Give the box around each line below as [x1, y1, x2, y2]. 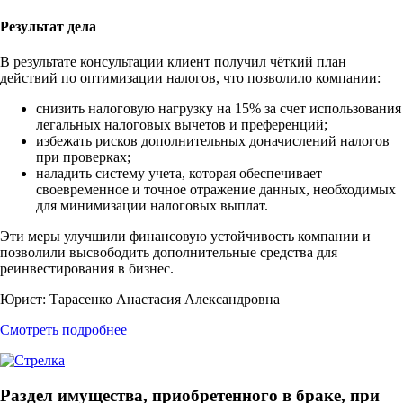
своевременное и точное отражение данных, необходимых [36, 182, 396, 198]
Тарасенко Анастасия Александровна [46, 291, 280, 308]
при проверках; [36, 149, 130, 166]
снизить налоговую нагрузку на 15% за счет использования [36, 101, 401, 117]
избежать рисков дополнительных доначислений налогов [36, 133, 390, 149]
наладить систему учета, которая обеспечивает [36, 166, 322, 182]
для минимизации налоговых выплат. [36, 198, 268, 214]
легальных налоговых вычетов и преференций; [36, 117, 327, 133]
